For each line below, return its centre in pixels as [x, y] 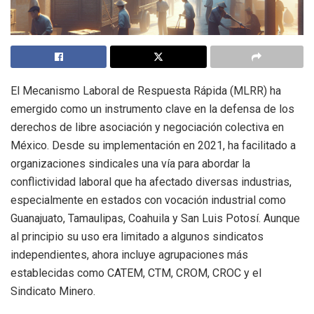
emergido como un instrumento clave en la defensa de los [152, 109]
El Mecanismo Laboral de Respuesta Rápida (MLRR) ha [146, 91]
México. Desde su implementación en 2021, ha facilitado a [153, 146]
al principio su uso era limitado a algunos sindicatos [137, 237]
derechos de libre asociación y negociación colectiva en [147, 128]
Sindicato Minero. [53, 292]
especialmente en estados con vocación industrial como [148, 200]
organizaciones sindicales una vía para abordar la [130, 164]
